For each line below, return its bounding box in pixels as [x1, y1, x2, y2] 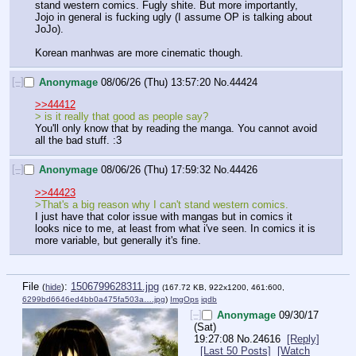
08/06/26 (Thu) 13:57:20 [101, 75, 211, 88]
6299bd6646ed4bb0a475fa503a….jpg [22, 294, 165, 304]
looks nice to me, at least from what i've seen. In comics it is [35, 222, 315, 234]
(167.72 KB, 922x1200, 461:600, [162, 282, 284, 292]
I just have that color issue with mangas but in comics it [35, 210, 292, 222]
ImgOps [170, 294, 199, 304]
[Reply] [287, 333, 319, 346]
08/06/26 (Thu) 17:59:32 [101, 164, 211, 176]
